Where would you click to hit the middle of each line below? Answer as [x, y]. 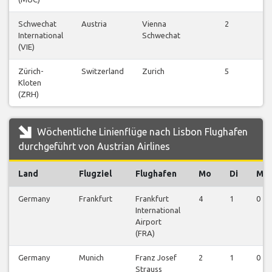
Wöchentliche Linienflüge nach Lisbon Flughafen [141, 132]
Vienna [154, 24]
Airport [148, 222]
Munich [91, 258]
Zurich [153, 71]
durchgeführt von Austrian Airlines [94, 147]
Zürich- [31, 71]
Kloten [30, 83]
